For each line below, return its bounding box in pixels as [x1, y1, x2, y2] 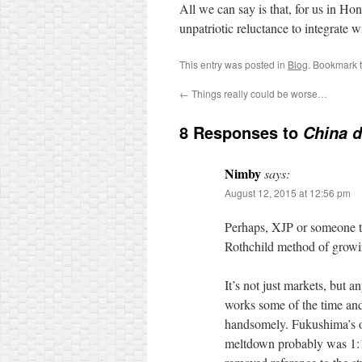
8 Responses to [179, 120, 303, 144]
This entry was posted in [179, 57, 288, 71]
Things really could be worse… [189, 86, 327, 100]
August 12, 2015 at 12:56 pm [225, 186, 351, 200]
